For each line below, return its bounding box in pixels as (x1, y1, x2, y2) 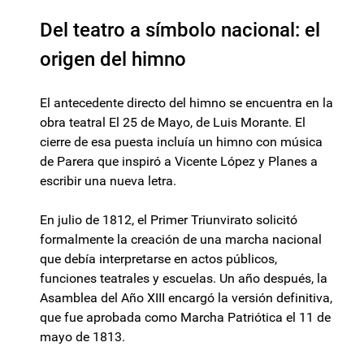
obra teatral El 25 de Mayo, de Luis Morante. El (40, 115, 305, 131)
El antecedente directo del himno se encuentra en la (40, 95, 333, 111)
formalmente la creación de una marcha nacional (40, 232, 322, 248)
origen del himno (40, 48, 186, 71)
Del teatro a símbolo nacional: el (40, 19, 320, 42)
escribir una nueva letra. (40, 173, 176, 189)
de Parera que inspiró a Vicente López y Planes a (40, 154, 318, 170)
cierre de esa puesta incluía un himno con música (40, 134, 323, 150)
